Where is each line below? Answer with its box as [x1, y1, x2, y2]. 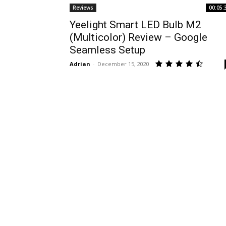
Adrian [70, 60, 90, 68]
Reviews [73, 4, 93, 11]
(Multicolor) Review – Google [70, 31, 207, 43]
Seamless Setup [70, 44, 145, 56]
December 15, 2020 [97, 60, 149, 68]
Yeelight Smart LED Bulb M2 [70, 19, 201, 31]
